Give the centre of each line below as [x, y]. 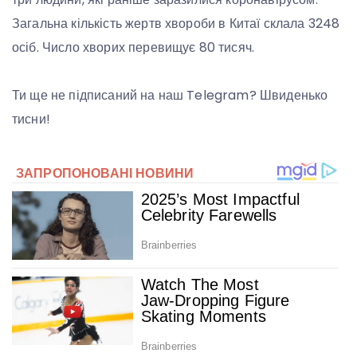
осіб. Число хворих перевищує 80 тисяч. [133, 48]
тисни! [31, 120]
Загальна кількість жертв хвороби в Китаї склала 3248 [176, 24]
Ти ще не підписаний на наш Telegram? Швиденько [170, 96]
